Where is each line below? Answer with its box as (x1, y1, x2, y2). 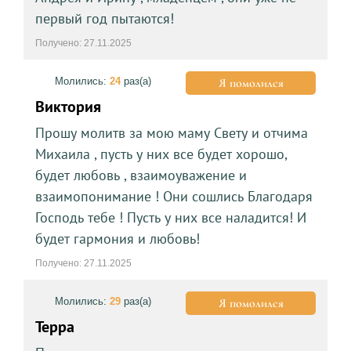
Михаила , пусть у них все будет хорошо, (34, 144, 287, 163)
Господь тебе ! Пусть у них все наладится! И (34, 208, 306, 226)
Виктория (34, 96, 101, 117)
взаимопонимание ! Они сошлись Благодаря (34, 186, 313, 205)
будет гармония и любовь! (34, 229, 200, 248)
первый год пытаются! (34, 9, 174, 27)
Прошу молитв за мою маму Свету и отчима (34, 123, 308, 142)
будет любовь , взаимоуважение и (34, 165, 247, 184)
